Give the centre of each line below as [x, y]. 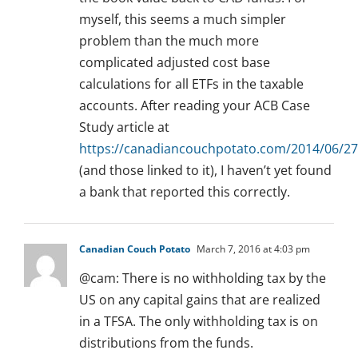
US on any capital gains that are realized [200, 300]
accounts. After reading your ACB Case [195, 106]
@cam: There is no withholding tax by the [203, 278]
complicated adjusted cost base [175, 63]
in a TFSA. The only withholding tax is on [199, 322]
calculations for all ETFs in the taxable [191, 84]
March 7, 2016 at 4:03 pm [252, 249]
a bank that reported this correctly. [185, 192]
